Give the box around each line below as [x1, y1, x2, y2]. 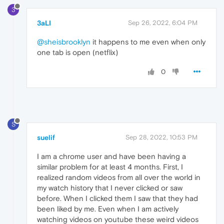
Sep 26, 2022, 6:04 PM [128, 18, 197, 26]
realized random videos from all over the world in [37, 172, 200, 181]
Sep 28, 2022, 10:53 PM [125, 133, 197, 141]
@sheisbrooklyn [37, 37, 90, 46]
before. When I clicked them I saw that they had [37, 193, 198, 202]
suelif [37, 133, 55, 141]
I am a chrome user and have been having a [37, 151, 186, 160]
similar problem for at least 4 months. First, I [37, 162, 183, 171]
